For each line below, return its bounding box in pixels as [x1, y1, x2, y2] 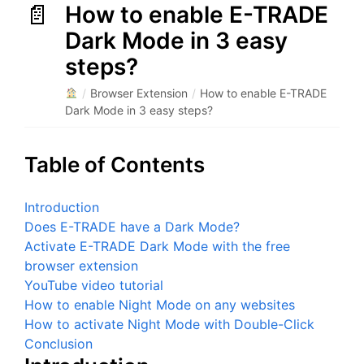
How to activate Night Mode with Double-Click [24, 316, 314, 332]
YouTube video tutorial [24, 277, 163, 293]
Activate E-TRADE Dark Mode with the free [24, 238, 290, 254]
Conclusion [24, 336, 93, 352]
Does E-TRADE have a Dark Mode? [24, 219, 240, 235]
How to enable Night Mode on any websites [24, 297, 295, 313]
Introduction [24, 199, 99, 215]
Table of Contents [24, 152, 205, 177]
